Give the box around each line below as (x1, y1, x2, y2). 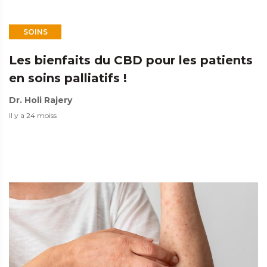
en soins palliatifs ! (9, 70, 127, 85)
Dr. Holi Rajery (9, 94, 72, 105)
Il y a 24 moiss (9, 110, 57, 120)
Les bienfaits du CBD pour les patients (9, 52, 253, 67)
